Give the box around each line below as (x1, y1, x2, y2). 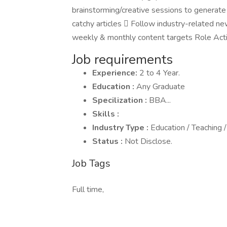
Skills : (92, 108, 119, 120)
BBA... (149, 95, 171, 106)
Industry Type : (92, 122, 150, 133)
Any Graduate (136, 81, 185, 92)
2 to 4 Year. (139, 67, 180, 79)
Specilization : (92, 95, 149, 106)
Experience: (92, 67, 139, 79)
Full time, (72, 184, 104, 195)
